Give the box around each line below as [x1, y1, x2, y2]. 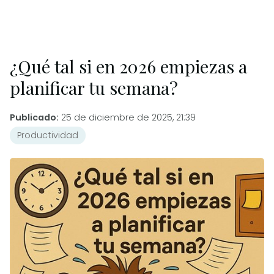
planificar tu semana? [10, 75, 178, 99]
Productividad [17, 129, 78, 142]
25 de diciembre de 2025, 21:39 [61, 111, 196, 124]
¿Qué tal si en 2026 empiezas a [10, 54, 247, 78]
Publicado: [10, 111, 59, 124]
